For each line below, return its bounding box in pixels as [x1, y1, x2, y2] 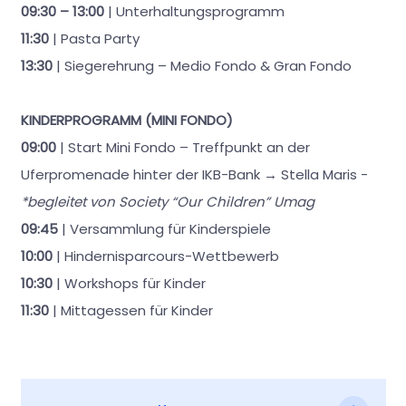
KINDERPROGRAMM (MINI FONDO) [20, 111, 233, 130]
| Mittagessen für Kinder [48, 301, 213, 321]
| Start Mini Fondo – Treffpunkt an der [55, 138, 310, 158]
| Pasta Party [48, 29, 140, 49]
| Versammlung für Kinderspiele [57, 219, 271, 239]
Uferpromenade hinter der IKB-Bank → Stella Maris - [20, 165, 368, 185]
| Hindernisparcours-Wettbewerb [52, 246, 279, 266]
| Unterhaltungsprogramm [103, 2, 285, 22]
